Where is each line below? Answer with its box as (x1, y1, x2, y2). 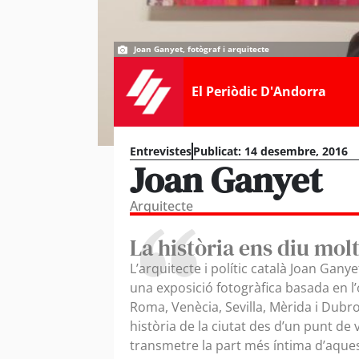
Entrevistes (130, 143, 192, 159)
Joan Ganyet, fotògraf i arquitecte (134, 43, 269, 54)
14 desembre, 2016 (244, 143, 348, 159)
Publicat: (193, 143, 241, 159)
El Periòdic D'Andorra (191, 83, 326, 101)
